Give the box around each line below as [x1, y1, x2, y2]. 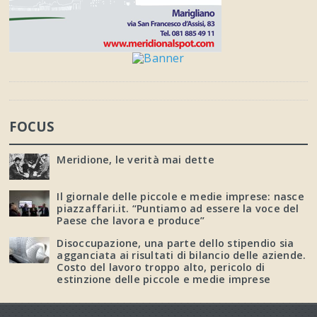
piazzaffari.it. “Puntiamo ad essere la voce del [57, 201, 299, 215]
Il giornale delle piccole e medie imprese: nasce [57, 189, 304, 203]
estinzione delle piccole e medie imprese [57, 272, 271, 286]
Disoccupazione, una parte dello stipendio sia [57, 236, 294, 250]
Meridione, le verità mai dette [57, 152, 214, 166]
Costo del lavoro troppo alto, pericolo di [57, 260, 265, 274]
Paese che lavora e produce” [57, 213, 205, 227]
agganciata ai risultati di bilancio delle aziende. [57, 248, 306, 262]
